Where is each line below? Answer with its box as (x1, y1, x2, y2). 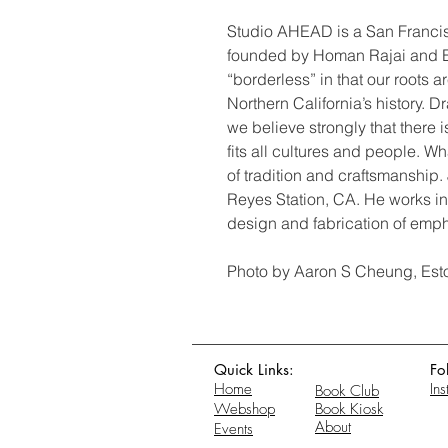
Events (214, 419, 253, 439)
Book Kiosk (315, 399, 383, 419)
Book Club (315, 381, 379, 401)
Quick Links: (214, 360, 294, 379)
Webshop (214, 399, 275, 419)
